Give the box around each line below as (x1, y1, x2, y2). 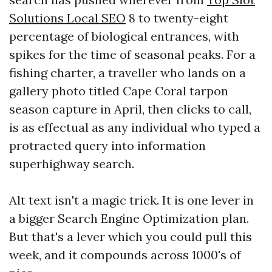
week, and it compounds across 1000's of (9, 247, 241, 262)
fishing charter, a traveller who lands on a (9, 65, 246, 80)
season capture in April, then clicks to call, (9, 101, 251, 117)
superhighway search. (9, 156, 134, 171)
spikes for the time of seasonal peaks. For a (9, 47, 256, 62)
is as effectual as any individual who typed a (9, 120, 260, 135)
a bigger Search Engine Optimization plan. (9, 211, 249, 226)
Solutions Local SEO (9, 10, 126, 25)
